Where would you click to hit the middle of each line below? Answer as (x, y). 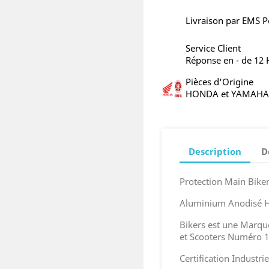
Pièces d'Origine (219, 82)
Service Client (213, 48)
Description (215, 151)
